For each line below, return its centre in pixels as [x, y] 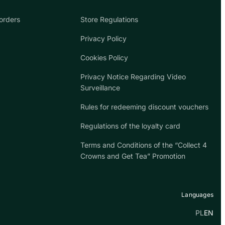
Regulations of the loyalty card [130, 126]
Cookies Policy [104, 57]
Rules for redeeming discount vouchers [144, 106]
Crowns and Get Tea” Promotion [133, 156]
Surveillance [100, 87]
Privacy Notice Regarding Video [133, 76]
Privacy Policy [103, 38]
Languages [197, 194]
